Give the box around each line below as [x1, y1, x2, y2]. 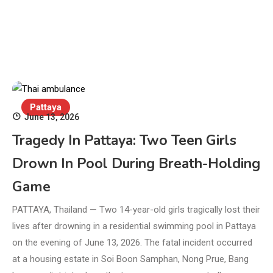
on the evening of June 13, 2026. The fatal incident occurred [12, 237, 252, 249]
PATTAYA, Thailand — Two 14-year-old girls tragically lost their [12, 204, 260, 216]
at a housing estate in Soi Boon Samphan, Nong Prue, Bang [12, 253, 249, 265]
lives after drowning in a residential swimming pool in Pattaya [12, 221, 256, 232]
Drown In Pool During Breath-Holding [12, 154, 260, 174]
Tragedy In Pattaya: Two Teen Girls [12, 131, 236, 151]
